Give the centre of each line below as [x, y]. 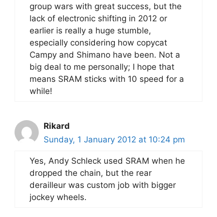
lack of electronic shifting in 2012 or [98, 18]
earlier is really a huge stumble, [90, 31]
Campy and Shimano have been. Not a [105, 55]
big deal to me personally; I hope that [102, 67]
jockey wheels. [58, 197]
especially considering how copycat [98, 43]
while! [41, 91]
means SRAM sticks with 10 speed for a [107, 79]
